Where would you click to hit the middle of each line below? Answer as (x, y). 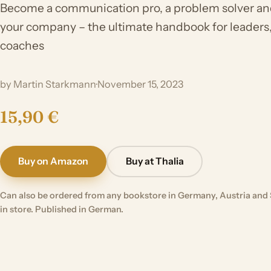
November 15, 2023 (140, 84)
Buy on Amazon (54, 162)
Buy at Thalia (155, 162)
